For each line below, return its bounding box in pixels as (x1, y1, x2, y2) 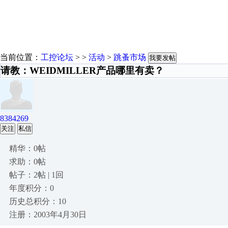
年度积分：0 (9, 184, 54, 192)
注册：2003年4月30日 (9, 210, 87, 219)
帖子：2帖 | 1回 (9, 170, 64, 179)
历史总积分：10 (9, 197, 66, 206)
